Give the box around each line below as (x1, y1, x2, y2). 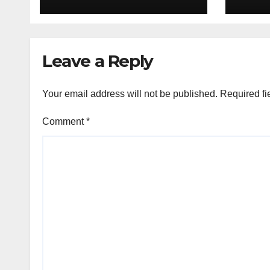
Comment (42, 116, 86, 127)
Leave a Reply (42, 50, 153, 71)
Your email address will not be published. (42, 89, 218, 99)
